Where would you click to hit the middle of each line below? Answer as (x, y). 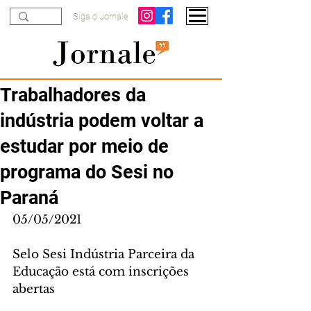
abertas (34, 289)
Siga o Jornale (101, 16)
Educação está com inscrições (102, 272)
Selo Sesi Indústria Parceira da (105, 254)
